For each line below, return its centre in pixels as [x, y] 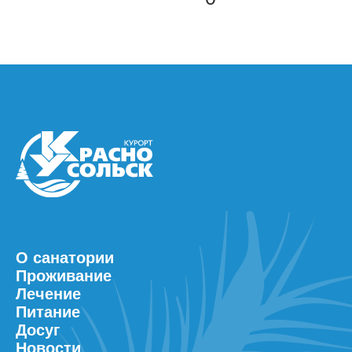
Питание [48, 312]
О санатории [65, 257]
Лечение [48, 293]
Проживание [64, 275]
